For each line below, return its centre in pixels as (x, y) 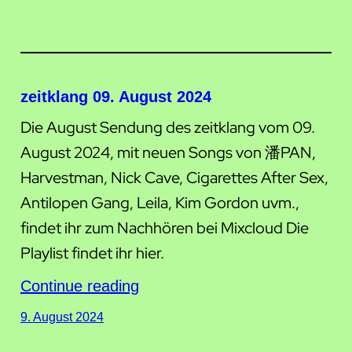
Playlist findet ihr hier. (92, 253)
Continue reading (79, 286)
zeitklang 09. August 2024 (115, 96)
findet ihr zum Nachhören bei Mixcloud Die (164, 227)
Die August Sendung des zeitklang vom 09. (167, 127)
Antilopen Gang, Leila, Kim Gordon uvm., (159, 202)
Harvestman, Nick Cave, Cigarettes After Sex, (174, 177)
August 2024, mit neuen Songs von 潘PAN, (168, 152)
